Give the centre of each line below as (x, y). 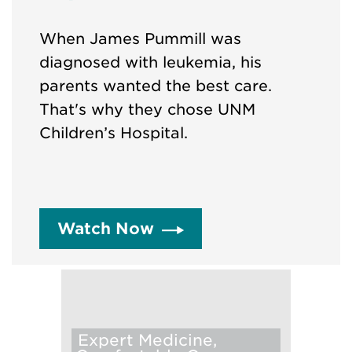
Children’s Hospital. (114, 134)
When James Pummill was (140, 39)
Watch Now (106, 229)
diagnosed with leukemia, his (150, 63)
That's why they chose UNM (147, 110)
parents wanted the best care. (156, 86)
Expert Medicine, (146, 341)
